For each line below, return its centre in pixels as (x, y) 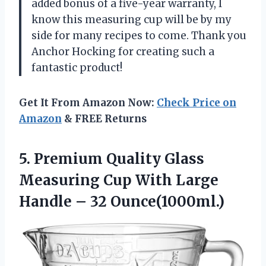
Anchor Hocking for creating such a (123, 51)
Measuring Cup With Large (119, 180)
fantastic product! (77, 67)
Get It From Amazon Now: (88, 102)
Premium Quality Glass (119, 159)
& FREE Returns (104, 118)
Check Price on (197, 102)
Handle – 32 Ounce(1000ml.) (122, 201)
